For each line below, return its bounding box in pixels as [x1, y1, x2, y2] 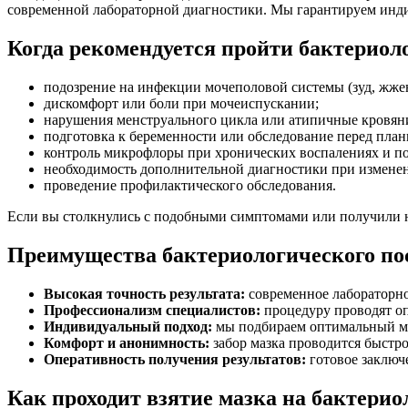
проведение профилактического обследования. [44, 178, 336, 194]
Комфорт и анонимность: [44, 335, 209, 352]
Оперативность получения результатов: [44, 352, 306, 368]
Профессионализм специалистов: [44, 302, 260, 319]
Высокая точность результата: [44, 286, 245, 302]
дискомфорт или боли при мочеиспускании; [44, 96, 319, 112]
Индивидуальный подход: [44, 319, 212, 335]
